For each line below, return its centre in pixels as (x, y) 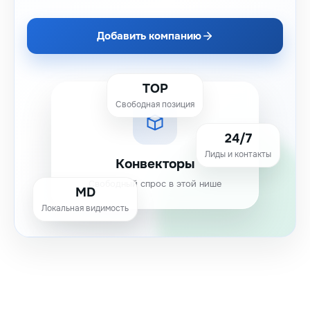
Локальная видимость (85, 208)
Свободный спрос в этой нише (155, 184)
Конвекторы (155, 164)
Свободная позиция (155, 104)
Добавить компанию (149, 36)
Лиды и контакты (238, 154)
